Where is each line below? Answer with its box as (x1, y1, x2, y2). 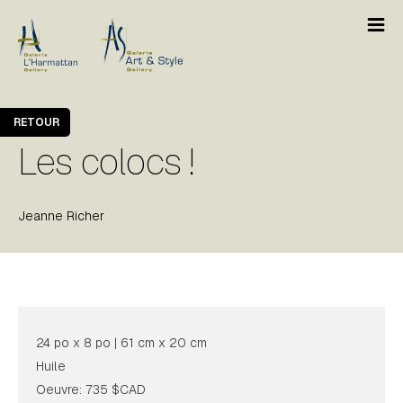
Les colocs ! (18, 139, 194, 185)
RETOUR (13, 115, 59, 130)
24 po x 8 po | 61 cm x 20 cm (36, 335, 207, 351)
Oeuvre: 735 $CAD (36, 381, 146, 398)
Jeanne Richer (18, 208, 104, 224)
